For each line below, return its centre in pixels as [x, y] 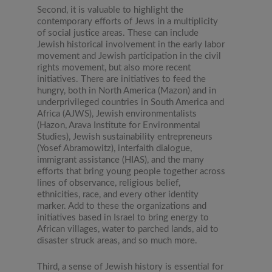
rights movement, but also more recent [114, 68]
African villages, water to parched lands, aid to [128, 229]
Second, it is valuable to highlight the [110, 10]
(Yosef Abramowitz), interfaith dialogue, [115, 149]
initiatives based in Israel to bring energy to [123, 218]
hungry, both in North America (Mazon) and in [127, 91]
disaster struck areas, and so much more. [117, 241]
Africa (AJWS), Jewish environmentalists [117, 114]
